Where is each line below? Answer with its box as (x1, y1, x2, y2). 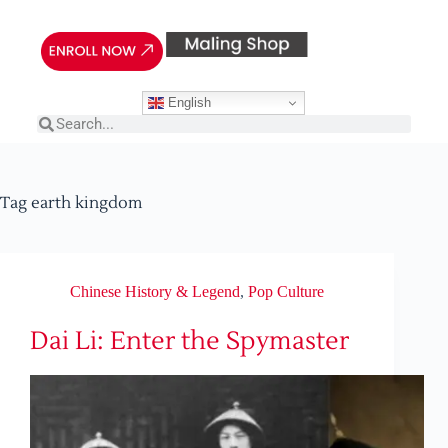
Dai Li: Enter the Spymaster (30, 325, 349, 358)
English (164, 94, 212, 110)
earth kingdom (27, 193, 142, 214)
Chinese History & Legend (70, 283, 240, 301)
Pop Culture (248, 283, 324, 301)
